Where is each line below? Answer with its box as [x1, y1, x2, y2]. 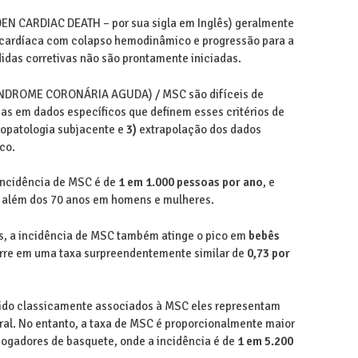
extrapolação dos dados [136, 121, 261, 137]
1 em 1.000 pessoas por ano [117, 175, 263, 190]
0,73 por [246, 245, 290, 261]
